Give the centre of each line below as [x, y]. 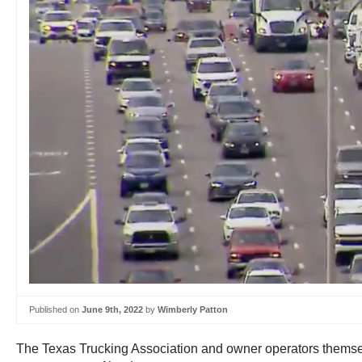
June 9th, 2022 [112, 309]
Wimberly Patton [193, 309]
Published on [55, 309]
